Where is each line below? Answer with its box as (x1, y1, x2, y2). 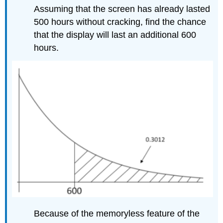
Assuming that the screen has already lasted (34, 3, 211, 14)
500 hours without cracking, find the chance (34, 16, 207, 27)
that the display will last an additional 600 (34, 29, 197, 40)
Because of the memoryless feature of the (34, 209, 200, 219)
